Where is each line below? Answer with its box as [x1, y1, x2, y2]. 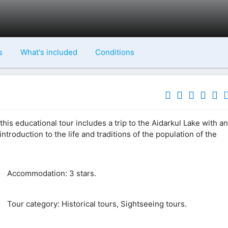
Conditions [95, 47, 134, 57]
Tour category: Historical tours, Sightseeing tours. [5, 199, 187, 209]
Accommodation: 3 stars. [5, 168, 96, 179]
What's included [20, 47, 77, 57]
